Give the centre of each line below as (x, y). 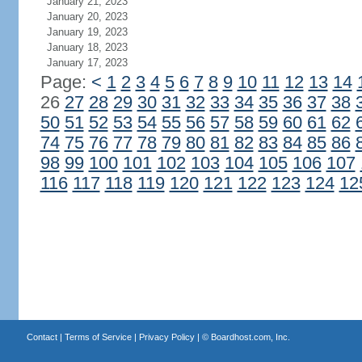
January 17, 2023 (87, 63)
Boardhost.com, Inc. (250, 337)
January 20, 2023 (87, 17)
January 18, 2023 (87, 47)
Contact (42, 337)
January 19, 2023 (87, 32)
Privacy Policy (166, 337)
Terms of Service (98, 337)
